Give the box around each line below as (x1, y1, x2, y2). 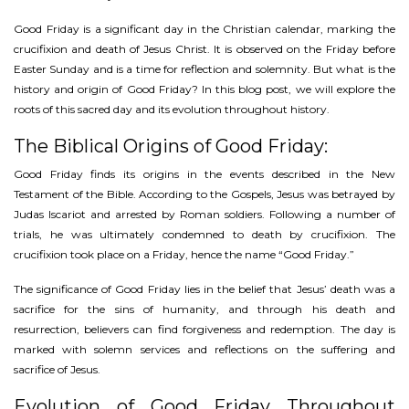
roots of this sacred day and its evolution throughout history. (14, 102, 330, 117)
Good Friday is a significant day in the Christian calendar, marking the (14, 22, 395, 37)
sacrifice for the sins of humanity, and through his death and (14, 302, 395, 317)
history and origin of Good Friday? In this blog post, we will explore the (14, 82, 395, 97)
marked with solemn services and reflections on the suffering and (14, 342, 395, 357)
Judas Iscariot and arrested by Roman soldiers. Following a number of (14, 207, 395, 222)
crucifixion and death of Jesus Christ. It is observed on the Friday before (14, 42, 395, 57)
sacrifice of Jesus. (14, 362, 100, 377)
